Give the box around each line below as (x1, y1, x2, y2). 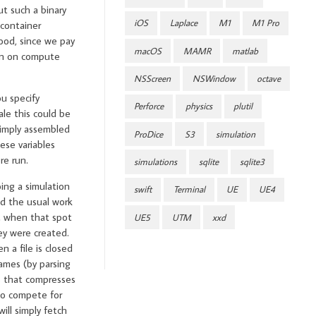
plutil (233, 100, 253, 113)
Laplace (169, 17, 197, 30)
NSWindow (192, 73, 236, 85)
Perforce (134, 100, 164, 113)
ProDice (134, 128, 164, 140)
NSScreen (134, 73, 171, 85)
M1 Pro (252, 17, 279, 30)
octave (256, 73, 281, 85)
